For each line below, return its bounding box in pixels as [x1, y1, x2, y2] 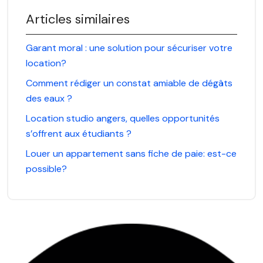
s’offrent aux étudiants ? [26, 127, 131, 140]
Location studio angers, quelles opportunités [26, 112, 220, 124]
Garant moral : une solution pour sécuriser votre [26, 41, 232, 54]
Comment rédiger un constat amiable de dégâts [26, 76, 232, 89]
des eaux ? [26, 92, 72, 104]
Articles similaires [26, 10, 130, 28]
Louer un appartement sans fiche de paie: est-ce [26, 147, 237, 160]
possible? [26, 162, 67, 175]
